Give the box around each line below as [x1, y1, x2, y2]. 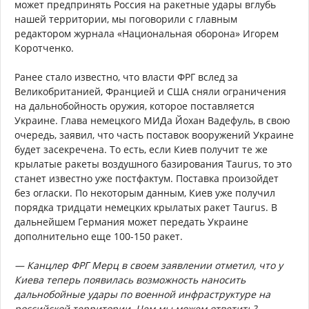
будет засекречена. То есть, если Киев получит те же [14, 142, 268, 156]
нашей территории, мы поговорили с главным [14, 12, 237, 26]
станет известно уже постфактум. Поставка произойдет [14, 171, 279, 185]
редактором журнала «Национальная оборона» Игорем [14, 26, 279, 40]
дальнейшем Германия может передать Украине [14, 215, 248, 228]
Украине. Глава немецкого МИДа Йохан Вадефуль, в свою [14, 113, 290, 127]
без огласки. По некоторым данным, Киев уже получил [14, 186, 275, 199]
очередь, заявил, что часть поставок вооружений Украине [14, 128, 294, 141]
